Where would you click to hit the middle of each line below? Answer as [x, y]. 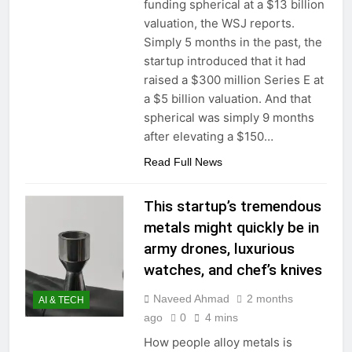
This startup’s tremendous [232, 207]
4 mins [221, 318]
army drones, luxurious [219, 249]
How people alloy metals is [218, 343]
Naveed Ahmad [191, 299]
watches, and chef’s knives [233, 270]
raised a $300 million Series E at [233, 80]
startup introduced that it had [224, 61]
